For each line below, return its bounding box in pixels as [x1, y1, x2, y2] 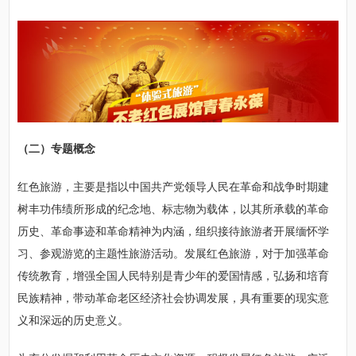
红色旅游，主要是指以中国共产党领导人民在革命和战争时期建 [17, 180, 330, 193]
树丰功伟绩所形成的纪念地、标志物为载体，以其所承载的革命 [17, 203, 330, 215]
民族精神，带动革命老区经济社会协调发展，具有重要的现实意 [17, 292, 330, 304]
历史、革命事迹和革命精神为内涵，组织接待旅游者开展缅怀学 [17, 225, 330, 238]
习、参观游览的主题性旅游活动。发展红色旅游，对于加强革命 [17, 247, 330, 260]
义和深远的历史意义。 [17, 314, 130, 327]
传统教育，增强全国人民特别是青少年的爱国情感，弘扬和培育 [17, 269, 330, 282]
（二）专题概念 [17, 142, 96, 155]
